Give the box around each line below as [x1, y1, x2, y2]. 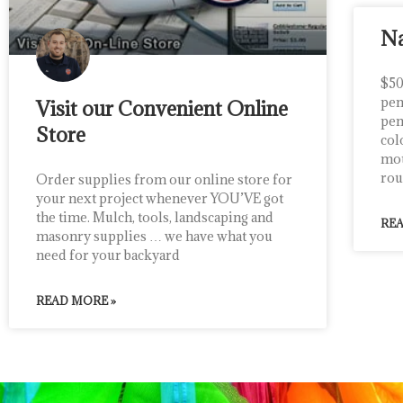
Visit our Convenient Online [36, 95, 288, 122]
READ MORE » [36, 293, 116, 309]
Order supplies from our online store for [36, 171, 292, 189]
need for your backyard [36, 246, 180, 264]
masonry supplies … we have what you [36, 228, 273, 246]
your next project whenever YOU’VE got [36, 190, 283, 208]
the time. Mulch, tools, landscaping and [36, 209, 273, 227]
